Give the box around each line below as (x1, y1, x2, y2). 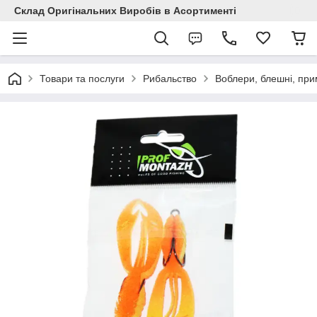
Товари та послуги (40, 73, 125, 84)
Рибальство (143, 73, 197, 84)
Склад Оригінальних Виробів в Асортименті (14, 5, 236, 16)
